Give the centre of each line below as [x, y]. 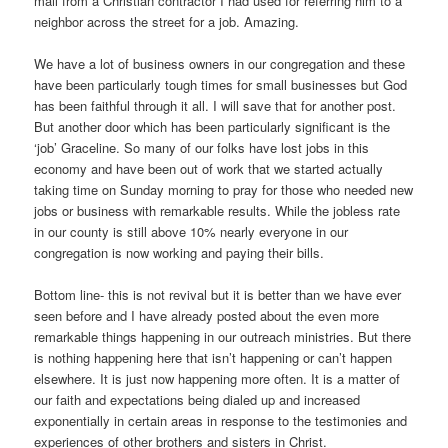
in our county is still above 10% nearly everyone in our [191, 231]
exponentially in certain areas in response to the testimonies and [221, 420]
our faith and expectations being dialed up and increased [197, 399]
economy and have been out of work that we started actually [209, 168]
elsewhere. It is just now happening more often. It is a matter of [217, 378]
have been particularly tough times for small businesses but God [221, 84]
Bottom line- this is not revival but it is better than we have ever [218, 294]
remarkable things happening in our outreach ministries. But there [223, 336]
